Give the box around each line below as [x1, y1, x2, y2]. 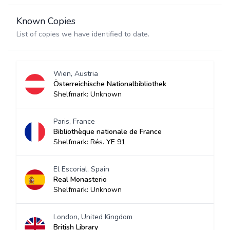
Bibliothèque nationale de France [53, 127, 162, 137]
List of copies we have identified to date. [16, 29, 149, 39]
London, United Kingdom [53, 212, 132, 222]
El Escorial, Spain [53, 164, 109, 174]
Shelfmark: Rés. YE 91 [53, 137, 125, 147]
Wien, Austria [53, 69, 98, 79]
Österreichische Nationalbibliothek [53, 79, 166, 89]
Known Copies [16, 15, 75, 27]
